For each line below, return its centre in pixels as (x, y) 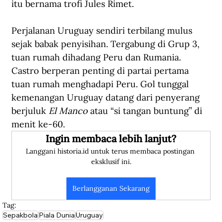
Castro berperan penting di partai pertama (101, 71)
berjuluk (30, 111)
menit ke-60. (38, 124)
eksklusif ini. (111, 162)
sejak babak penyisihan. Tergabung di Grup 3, (107, 44)
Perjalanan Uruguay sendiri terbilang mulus (103, 31)
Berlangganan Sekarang (111, 189)
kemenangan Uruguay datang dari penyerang (107, 98)
